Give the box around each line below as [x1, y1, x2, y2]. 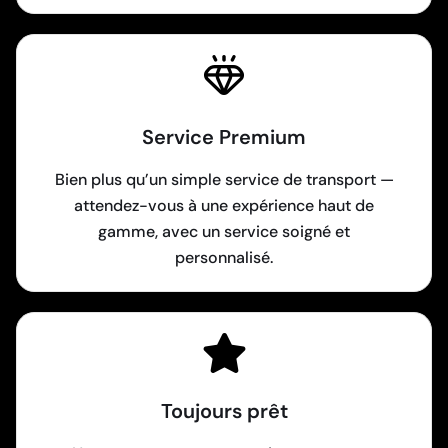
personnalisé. [175, 247, 273, 269]
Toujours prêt [160, 398, 288, 425]
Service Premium [142, 124, 306, 151]
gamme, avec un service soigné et [98, 221, 350, 243]
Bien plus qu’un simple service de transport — [54, 169, 394, 191]
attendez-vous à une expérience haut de [74, 195, 374, 217]
